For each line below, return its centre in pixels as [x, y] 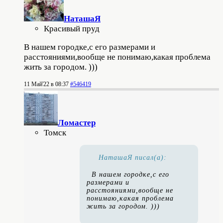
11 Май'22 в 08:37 [46, 84]
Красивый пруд [72, 28]
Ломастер [77, 122]
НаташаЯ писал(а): [133, 157]
